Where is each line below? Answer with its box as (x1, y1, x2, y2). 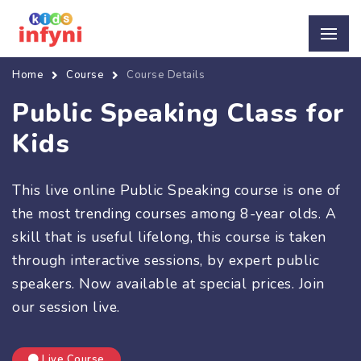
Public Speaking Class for (12, 95, 345, 131)
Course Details (127, 67, 205, 82)
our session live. (12, 297, 120, 317)
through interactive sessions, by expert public (12, 250, 319, 270)
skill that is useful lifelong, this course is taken (12, 226, 326, 247)
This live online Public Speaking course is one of (12, 180, 341, 200)
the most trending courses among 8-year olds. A (12, 203, 336, 223)
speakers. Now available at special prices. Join (12, 273, 325, 293)
